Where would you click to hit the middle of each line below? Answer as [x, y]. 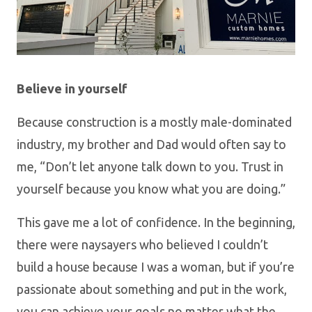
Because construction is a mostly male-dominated [154, 122]
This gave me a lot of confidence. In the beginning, [156, 222]
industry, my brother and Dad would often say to [151, 144]
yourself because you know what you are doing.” [151, 189]
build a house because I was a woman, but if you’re [156, 267]
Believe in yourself [72, 88]
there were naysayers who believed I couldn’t [142, 244]
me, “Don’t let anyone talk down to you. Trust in [150, 166]
